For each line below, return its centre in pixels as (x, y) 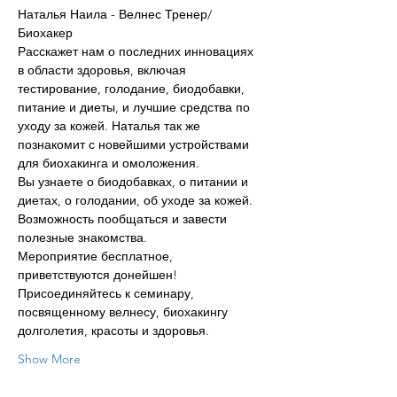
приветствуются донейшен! (97, 274)
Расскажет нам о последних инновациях (137, 51)
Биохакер (45, 32)
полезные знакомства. (84, 237)
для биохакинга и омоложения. (110, 163)
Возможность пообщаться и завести (124, 218)
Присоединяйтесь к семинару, (108, 293)
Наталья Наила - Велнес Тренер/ (117, 14)
